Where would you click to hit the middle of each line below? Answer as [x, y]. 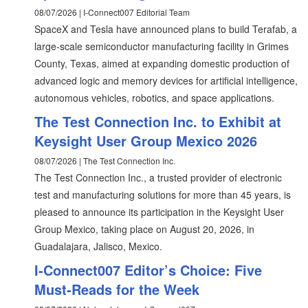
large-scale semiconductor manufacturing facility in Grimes [162, 46]
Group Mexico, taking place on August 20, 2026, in [144, 229]
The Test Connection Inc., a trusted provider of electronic [158, 177]
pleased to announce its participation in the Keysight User [159, 212]
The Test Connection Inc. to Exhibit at [158, 121]
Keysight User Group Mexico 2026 [146, 141]
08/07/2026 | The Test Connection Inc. [105, 161]
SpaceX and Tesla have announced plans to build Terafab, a [166, 29]
